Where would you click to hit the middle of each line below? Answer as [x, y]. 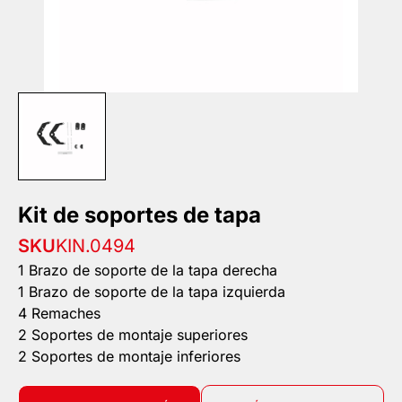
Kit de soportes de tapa [140, 215]
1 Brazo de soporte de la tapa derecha [148, 271]
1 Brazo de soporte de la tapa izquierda [152, 292]
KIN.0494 [96, 246]
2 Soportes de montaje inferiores [129, 357]
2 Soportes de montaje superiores [133, 335]
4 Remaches [59, 314]
